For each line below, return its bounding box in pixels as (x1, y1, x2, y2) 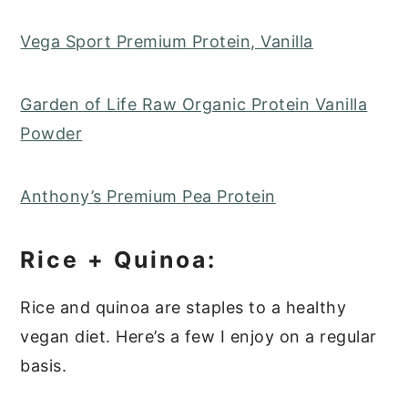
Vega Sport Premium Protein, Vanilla (20, 32, 313, 52)
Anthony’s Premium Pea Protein (20, 187, 276, 207)
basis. (20, 356, 67, 376)
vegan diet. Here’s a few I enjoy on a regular (20, 327, 377, 347)
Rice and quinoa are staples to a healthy (20, 298, 347, 318)
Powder (20, 124, 83, 144)
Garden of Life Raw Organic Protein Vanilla (20, 95, 368, 115)
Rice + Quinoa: (20, 246, 218, 274)
